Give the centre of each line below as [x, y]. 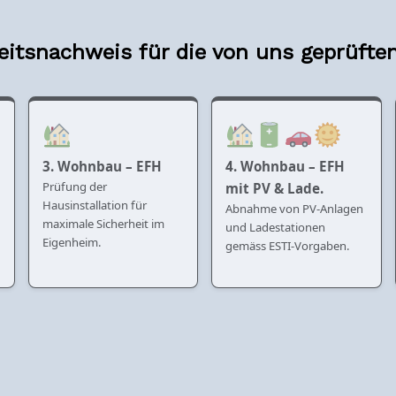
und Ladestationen [276, 227]
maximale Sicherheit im [104, 223]
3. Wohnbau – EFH [103, 166]
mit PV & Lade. [275, 188]
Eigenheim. [72, 242]
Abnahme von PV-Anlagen [295, 208]
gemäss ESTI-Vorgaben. [288, 245]
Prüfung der [75, 186]
